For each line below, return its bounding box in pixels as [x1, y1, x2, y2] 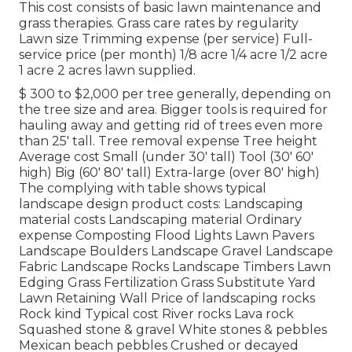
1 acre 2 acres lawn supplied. [19, 62, 196, 78]
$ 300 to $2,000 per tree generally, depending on [19, 86, 331, 101]
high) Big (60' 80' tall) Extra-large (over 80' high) [19, 164, 320, 180]
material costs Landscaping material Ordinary [19, 211, 302, 227]
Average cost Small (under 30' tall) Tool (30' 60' [19, 148, 313, 164]
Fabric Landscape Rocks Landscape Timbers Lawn [19, 258, 331, 274]
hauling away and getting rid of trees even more [19, 117, 323, 133]
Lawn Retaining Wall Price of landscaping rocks [19, 290, 315, 306]
